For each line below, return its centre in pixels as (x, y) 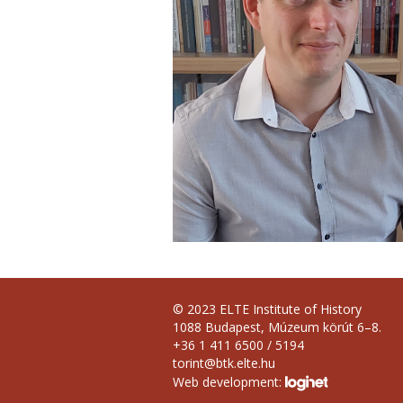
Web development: (229, 382)
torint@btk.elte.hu (224, 363)
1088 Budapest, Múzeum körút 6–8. (277, 327)
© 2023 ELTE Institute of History (267, 309)
